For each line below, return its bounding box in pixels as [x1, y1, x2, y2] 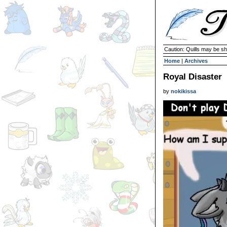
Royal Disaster [163, 71, 222, 82]
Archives [184, 58, 208, 64]
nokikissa [171, 88, 196, 94]
